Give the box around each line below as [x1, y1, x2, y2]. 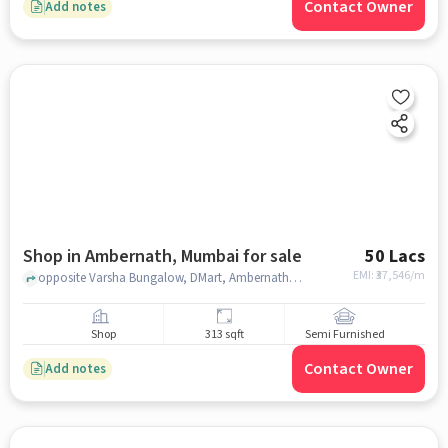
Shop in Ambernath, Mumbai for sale [22, 244, 302, 269]
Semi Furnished [304, 326, 385, 344]
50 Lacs [365, 244, 426, 269]
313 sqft [204, 326, 244, 344]
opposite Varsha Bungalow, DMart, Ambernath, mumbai [288, 268, 302, 287]
